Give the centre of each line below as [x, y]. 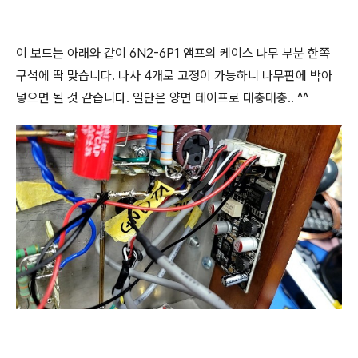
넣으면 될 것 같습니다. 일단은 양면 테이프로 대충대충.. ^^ [162, 98]
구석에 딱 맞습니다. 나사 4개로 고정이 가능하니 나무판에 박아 [174, 76]
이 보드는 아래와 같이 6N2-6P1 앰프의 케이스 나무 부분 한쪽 [173, 53]
